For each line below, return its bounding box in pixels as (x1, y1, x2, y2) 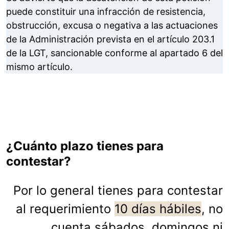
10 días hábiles (114, 201, 201, 217)
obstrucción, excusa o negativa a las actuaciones (6, 20, 218, 31)
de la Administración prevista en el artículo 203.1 (6, 34, 215, 45)
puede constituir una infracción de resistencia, (6, 6, 205, 17)
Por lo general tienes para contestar (13, 183, 223, 198)
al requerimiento (16, 201, 114, 217)
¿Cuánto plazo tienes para (6, 139, 164, 154)
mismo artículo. (6, 61, 73, 73)
